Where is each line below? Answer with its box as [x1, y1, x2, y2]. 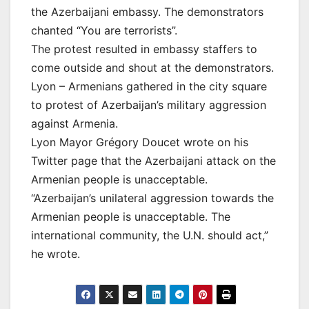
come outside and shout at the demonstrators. [31, 60, 274, 74]
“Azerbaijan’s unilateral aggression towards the [31, 190, 274, 205]
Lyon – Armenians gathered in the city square [31, 79, 267, 93]
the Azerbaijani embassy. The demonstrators [31, 4, 263, 19]
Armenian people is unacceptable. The [31, 209, 230, 223]
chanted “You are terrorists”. [31, 23, 177, 37]
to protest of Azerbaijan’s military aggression [31, 97, 266, 112]
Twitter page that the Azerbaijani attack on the [31, 153, 276, 168]
